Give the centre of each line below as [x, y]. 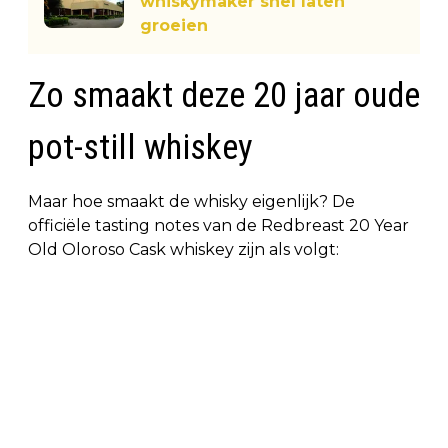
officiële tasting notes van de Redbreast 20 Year [218, 225]
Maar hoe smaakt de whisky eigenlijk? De [191, 201]
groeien [174, 25]
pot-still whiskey [140, 147]
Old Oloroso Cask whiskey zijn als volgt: [183, 249]
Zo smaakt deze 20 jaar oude [224, 95]
